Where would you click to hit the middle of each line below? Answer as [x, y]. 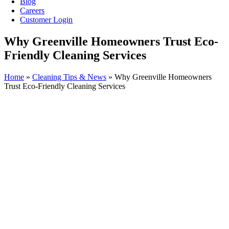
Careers [32, 10]
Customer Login [47, 20]
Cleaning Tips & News [69, 77]
